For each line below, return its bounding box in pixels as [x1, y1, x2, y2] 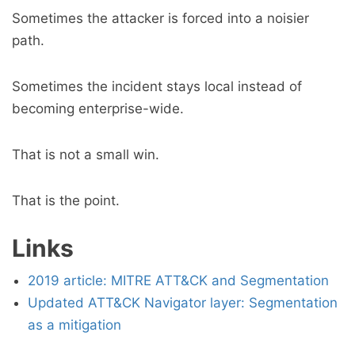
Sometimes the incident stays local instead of [12, 78, 302, 94]
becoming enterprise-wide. [12, 101, 184, 116]
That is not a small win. [12, 147, 159, 162]
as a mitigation [28, 317, 121, 333]
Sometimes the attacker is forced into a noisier [12, 10, 309, 26]
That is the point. [12, 193, 120, 208]
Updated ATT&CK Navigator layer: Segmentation [28, 295, 338, 311]
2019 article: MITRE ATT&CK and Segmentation [28, 273, 329, 288]
